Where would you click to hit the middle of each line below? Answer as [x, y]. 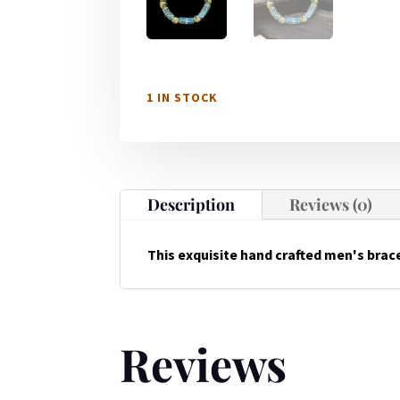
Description [192, 205]
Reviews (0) [331, 205]
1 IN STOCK [183, 97]
